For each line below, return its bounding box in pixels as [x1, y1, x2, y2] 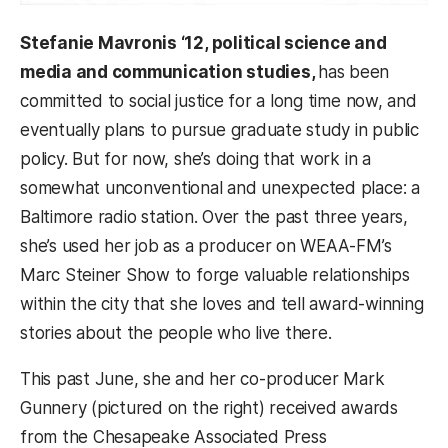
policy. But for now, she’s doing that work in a [20, 149, 371, 170]
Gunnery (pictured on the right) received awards [20, 398, 398, 419]
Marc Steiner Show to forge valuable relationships [20, 265, 410, 286]
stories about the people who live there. [20, 323, 332, 344]
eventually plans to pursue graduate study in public [20, 120, 419, 141]
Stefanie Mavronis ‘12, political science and [20, 33, 387, 54]
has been [318, 62, 390, 83]
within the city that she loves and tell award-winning [20, 294, 424, 315]
